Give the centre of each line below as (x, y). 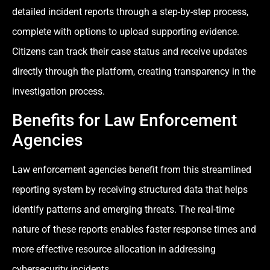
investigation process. (58, 92)
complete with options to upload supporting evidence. (126, 32)
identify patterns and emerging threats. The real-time (123, 209)
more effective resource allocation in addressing (114, 249)
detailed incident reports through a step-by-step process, (130, 12)
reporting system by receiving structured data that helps (130, 189)
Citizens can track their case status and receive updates (130, 52)
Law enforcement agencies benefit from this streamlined (132, 169)
